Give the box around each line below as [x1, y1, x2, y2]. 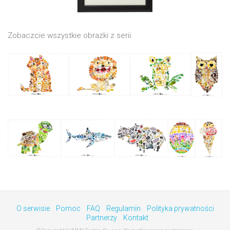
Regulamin [106, 204, 141, 213]
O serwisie [16, 204, 50, 213]
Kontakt [123, 214, 148, 222]
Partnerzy [86, 214, 117, 222]
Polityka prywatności [146, 204, 214, 213]
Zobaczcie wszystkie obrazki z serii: [8, 31, 132, 41]
